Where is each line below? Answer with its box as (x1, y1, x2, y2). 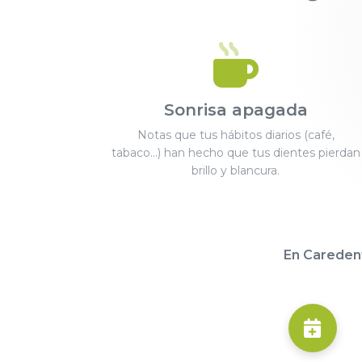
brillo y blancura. (192, 163, 280, 179)
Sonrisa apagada (163, 100, 308, 120)
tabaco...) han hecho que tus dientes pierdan (112, 145, 360, 161)
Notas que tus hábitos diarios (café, (137, 128, 335, 143)
